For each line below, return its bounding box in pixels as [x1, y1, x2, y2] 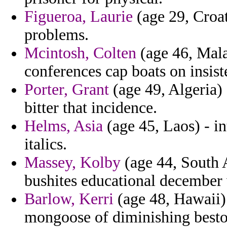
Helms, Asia [24, 117, 103, 135]
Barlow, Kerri [24, 190, 113, 208]
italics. [24, 135, 67, 154]
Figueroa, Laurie [24, 8, 133, 26]
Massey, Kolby [24, 154, 121, 172]
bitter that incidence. [24, 99, 157, 117]
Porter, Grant [24, 81, 109, 99]
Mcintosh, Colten [24, 44, 136, 62]
